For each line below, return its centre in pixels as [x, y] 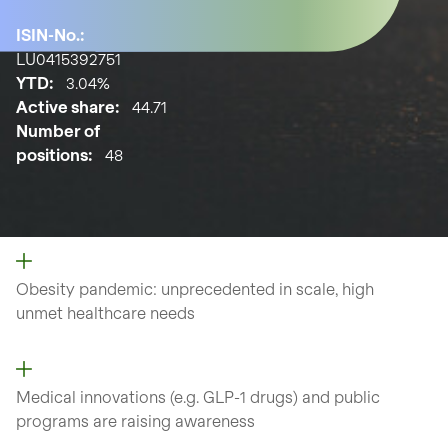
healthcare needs [131, 312]
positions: [54, 154]
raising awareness [188, 420]
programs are [68, 420]
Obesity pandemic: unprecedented [147, 288]
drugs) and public [315, 396]
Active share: [68, 106]
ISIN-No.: [50, 34]
